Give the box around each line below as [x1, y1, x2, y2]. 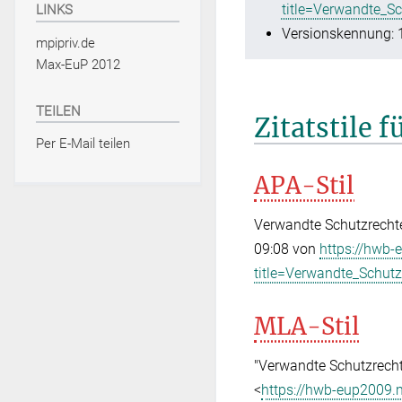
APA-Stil [254, 170, 354, 200]
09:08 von [254, 240, 319, 258]
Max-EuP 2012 [35, 57, 120, 74]
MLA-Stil [254, 311, 360, 341]
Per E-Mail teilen [35, 135, 130, 153]
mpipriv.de [35, 34, 95, 51]
